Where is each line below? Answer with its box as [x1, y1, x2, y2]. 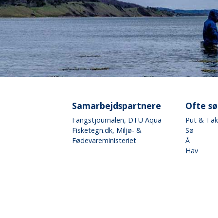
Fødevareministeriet [72, 135, 136, 145]
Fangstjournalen [72, 115, 124, 125]
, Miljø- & [112, 125, 142, 135]
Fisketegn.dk [72, 125, 112, 135]
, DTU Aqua [124, 115, 162, 125]
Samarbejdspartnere [72, 99, 161, 111]
